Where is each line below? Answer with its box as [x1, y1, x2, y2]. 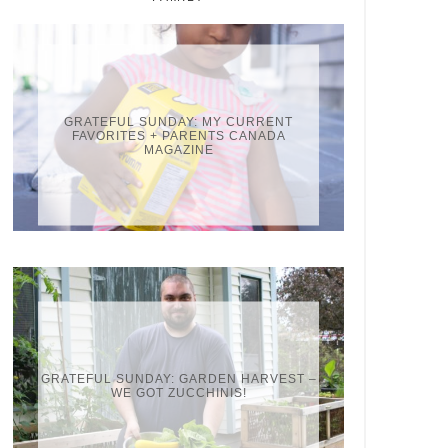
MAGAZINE [143, 142, 214, 157]
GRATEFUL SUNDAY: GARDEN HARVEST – [40, 371, 317, 386]
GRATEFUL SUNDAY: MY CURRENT [64, 114, 293, 129]
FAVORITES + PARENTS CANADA [71, 128, 286, 143]
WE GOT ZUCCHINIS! [110, 385, 247, 400]
